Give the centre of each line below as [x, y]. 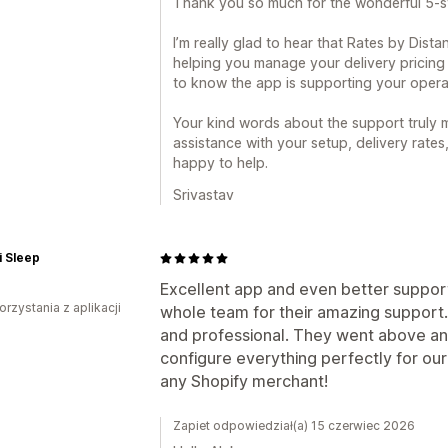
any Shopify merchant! [244, 381]
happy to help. [220, 162]
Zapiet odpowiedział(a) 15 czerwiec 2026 [294, 425]
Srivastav [203, 194]
